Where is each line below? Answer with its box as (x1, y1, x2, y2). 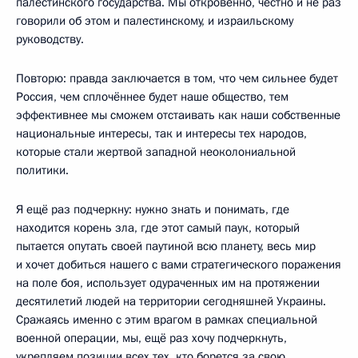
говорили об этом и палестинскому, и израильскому (16, 12, 293, 29)
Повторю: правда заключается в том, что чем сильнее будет (16, 70, 338, 86)
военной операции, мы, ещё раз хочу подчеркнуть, (16, 329, 287, 346)
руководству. (16, 30, 84, 47)
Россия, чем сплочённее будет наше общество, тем (16, 88, 288, 105)
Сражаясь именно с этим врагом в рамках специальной (16, 311, 317, 328)
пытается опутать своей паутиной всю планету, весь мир (16, 237, 316, 254)
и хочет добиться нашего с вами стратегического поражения (16, 256, 341, 272)
